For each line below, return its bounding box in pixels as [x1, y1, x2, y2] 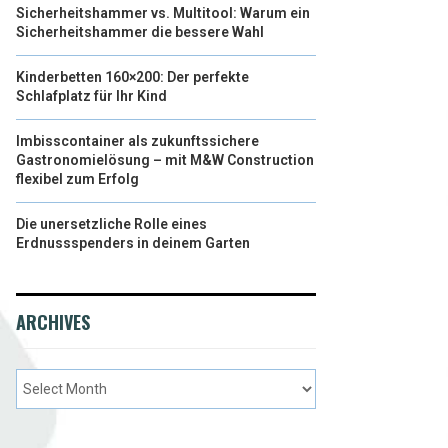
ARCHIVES [16, 309, 90, 335]
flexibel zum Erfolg [16, 171, 139, 187]
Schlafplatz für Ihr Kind [16, 88, 167, 104]
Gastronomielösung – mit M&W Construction [16, 152, 314, 168]
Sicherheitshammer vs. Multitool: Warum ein [16, 5, 310, 21]
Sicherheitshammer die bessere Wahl [16, 24, 264, 40]
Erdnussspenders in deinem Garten [16, 235, 250, 251]
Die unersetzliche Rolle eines [16, 216, 207, 232]
